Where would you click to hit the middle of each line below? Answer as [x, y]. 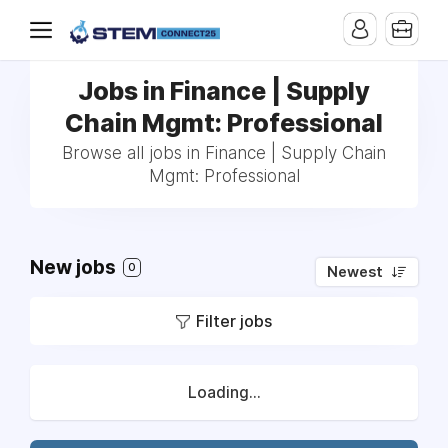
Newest [355, 272]
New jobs [75, 267]
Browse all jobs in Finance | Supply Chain [224, 153]
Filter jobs [234, 321]
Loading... [224, 392]
